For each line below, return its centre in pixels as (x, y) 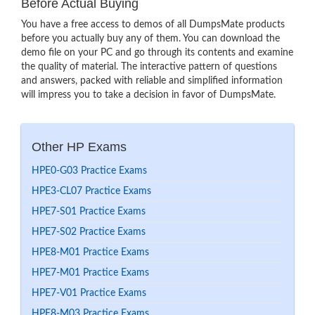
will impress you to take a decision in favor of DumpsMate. (148, 95)
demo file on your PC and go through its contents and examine (157, 53)
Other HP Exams (79, 147)
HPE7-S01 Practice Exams (89, 212)
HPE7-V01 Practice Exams (89, 293)
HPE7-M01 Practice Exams (90, 273)
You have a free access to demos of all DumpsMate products (153, 25)
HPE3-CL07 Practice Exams (91, 191)
